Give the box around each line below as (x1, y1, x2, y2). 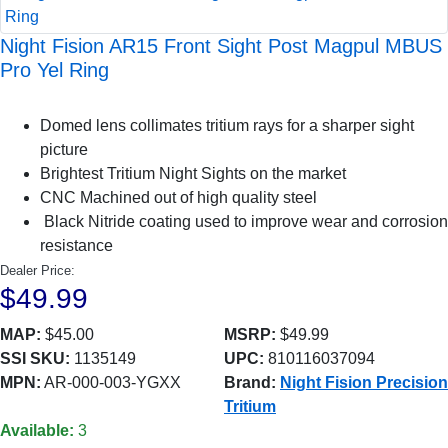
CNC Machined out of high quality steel (40, 189, 317, 206)
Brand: (224, 374, 276, 391)
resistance (40, 237, 113, 254)
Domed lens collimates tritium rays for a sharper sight (40, 117, 414, 134)
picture (40, 141, 88, 158)
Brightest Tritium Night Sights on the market (40, 165, 346, 182)
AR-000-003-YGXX (41, 374, 181, 391)
